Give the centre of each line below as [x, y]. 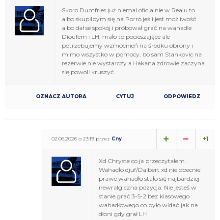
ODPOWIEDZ [182, 96]
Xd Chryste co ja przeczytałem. [142, 161]
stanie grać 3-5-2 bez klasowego [144, 196]
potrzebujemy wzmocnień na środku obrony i [127, 45]
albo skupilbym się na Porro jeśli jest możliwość [129, 19]
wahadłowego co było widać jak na [148, 205]
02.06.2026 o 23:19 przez [82, 138]
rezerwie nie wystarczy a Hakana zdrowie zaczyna [133, 63]
